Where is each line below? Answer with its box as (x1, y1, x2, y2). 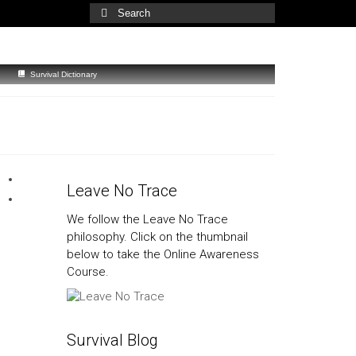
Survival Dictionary (30, 69, 97, 79)
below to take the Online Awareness (66, 246, 259, 261)
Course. (66, 264, 109, 279)
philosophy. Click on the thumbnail (66, 229, 248, 244)
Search (89, 4, 126, 17)
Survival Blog (66, 330, 158, 350)
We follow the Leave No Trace (66, 211, 228, 226)
